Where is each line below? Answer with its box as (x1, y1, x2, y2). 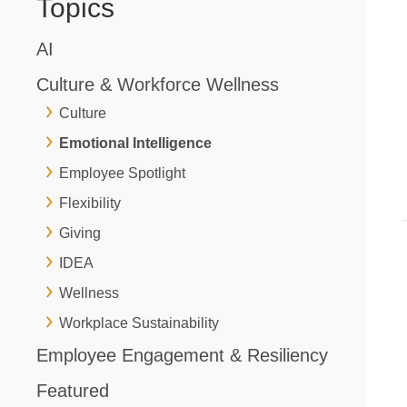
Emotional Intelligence (59, 134, 212, 151)
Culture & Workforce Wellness (36, 74, 279, 94)
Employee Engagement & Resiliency (36, 344, 328, 365)
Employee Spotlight (59, 164, 185, 181)
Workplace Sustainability (59, 314, 219, 331)
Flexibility (59, 194, 121, 211)
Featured (36, 380, 109, 401)
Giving (59, 224, 101, 241)
